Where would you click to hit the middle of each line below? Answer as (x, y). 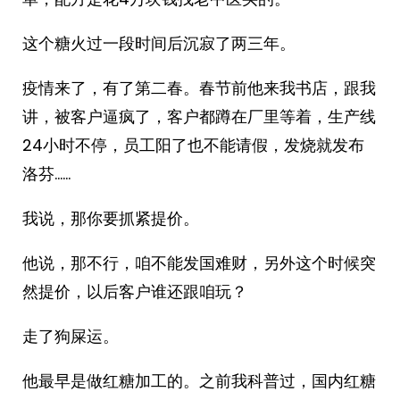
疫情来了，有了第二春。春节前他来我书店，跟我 (199, 88)
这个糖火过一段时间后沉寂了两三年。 (159, 43)
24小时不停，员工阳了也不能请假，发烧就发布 (193, 145)
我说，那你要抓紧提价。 (111, 218)
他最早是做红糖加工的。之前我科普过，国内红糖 (199, 381)
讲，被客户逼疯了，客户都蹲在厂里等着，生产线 (199, 117)
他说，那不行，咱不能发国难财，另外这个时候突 (199, 263)
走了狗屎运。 (71, 336)
